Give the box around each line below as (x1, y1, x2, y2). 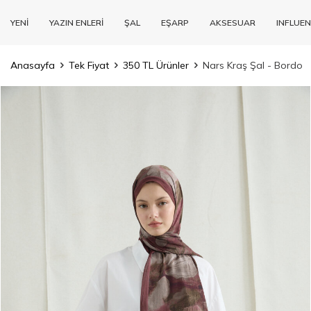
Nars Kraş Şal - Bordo (203, 59, 303, 72)
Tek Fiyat (69, 59, 109, 72)
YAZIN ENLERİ (49, 17, 103, 28)
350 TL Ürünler (123, 59, 189, 72)
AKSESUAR (210, 17, 255, 28)
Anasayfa (10, 59, 55, 72)
